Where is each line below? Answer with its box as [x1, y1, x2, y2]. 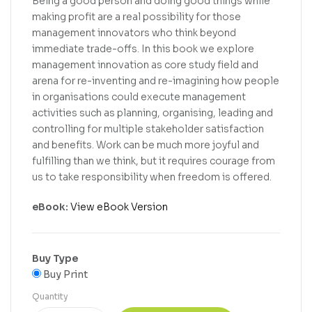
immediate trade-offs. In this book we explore [32, 42, 254, 56]
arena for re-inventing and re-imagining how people [32, 75, 279, 88]
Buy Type [32, 252, 78, 265]
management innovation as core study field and [32, 58, 258, 72]
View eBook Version [70, 201, 168, 213]
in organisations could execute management [32, 91, 246, 104]
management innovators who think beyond [32, 26, 236, 40]
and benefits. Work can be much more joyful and [32, 139, 259, 152]
